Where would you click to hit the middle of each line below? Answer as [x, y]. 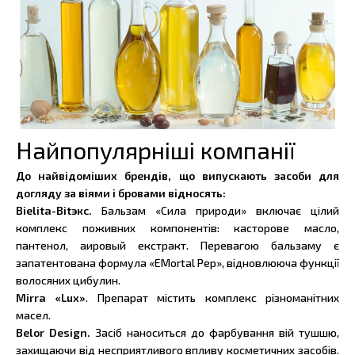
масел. [33, 315]
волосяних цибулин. [68, 281]
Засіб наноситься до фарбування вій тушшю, [217, 333]
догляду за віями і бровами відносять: [121, 193]
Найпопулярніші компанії [156, 150]
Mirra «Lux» [51, 298]
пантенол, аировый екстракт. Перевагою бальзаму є [177, 246]
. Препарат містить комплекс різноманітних [213, 298]
